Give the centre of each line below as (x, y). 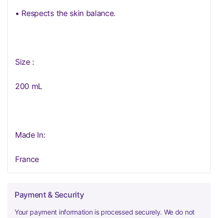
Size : (25, 62)
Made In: (30, 135)
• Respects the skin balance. (65, 13)
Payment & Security (49, 195)
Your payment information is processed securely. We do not (105, 212)
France (27, 159)
